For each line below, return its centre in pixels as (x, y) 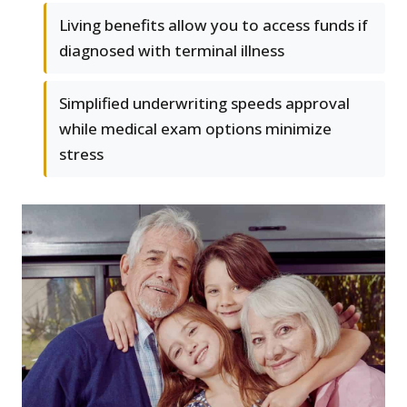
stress (81, 154)
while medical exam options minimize (195, 129)
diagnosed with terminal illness (172, 51)
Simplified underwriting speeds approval (204, 104)
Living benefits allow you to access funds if (213, 25)
